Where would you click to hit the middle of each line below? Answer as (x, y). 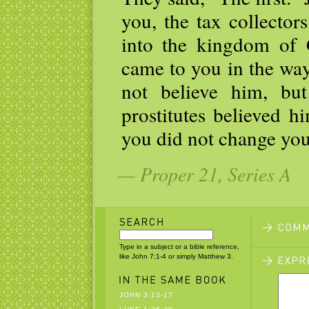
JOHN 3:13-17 (146, 295)
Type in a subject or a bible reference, (179, 247)
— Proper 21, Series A (204, 174)
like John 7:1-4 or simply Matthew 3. (176, 256)
